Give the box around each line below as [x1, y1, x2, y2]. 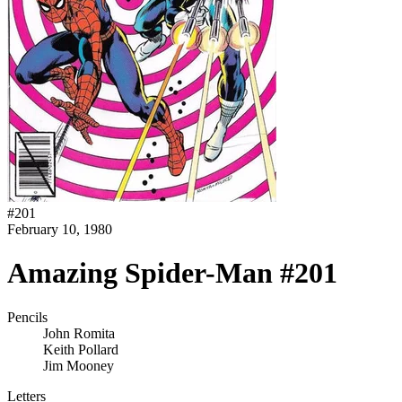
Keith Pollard [43, 341, 118, 357]
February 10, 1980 [7, 222, 112, 237]
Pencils [7, 309, 48, 325]
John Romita [43, 325, 115, 341]
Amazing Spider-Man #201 [7, 257, 337, 290]
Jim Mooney [43, 357, 114, 373]
